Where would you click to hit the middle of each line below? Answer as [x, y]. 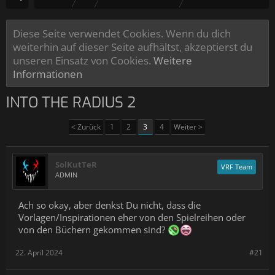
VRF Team [237, 167]
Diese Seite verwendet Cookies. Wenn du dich [122, 33]
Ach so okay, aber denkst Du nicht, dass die [110, 205]
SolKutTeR [76, 165]
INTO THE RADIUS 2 [71, 103]
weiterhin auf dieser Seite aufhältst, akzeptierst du [133, 47]
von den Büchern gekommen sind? [93, 230]
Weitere [173, 60]
